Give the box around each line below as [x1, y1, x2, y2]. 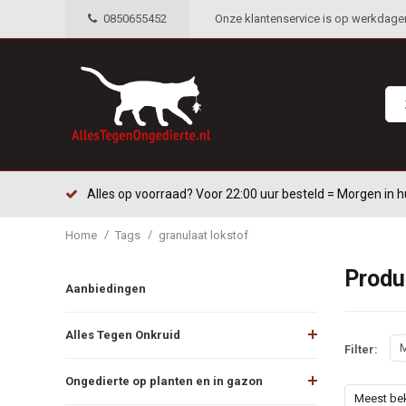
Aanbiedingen [65, 281, 146, 295]
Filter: [343, 343, 378, 357]
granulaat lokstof [159, 227, 248, 242]
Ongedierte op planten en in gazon [65, 373, 263, 388]
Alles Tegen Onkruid [65, 327, 180, 342]
